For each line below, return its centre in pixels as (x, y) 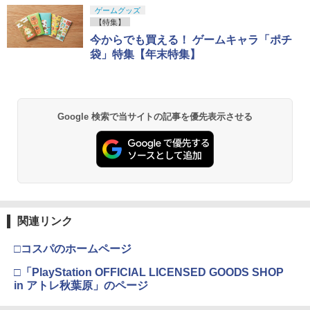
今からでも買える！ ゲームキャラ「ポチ (191, 39)
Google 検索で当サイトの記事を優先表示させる (155, 116)
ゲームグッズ (118, 10)
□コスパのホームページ (73, 249)
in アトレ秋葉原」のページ (81, 286)
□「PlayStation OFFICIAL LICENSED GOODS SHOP (149, 273)
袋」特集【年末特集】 (145, 54)
